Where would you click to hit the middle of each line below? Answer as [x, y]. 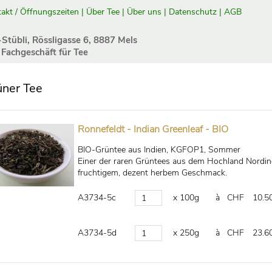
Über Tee [103, 12]
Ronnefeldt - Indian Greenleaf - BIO [153, 129]
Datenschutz [193, 12]
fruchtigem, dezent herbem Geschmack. [152, 173]
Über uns [144, 12]
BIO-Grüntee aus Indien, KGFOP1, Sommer [159, 150]
